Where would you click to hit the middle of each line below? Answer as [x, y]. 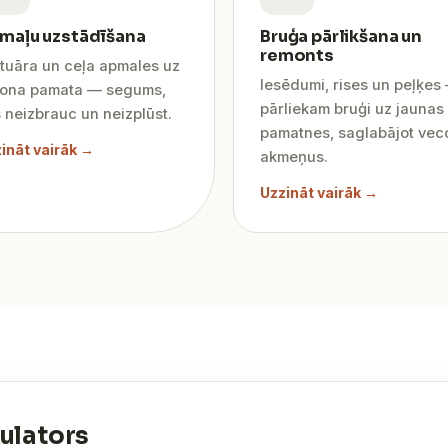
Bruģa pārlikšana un [341, 36]
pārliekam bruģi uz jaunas [352, 109]
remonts [297, 55]
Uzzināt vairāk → [319, 192]
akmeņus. [294, 157]
